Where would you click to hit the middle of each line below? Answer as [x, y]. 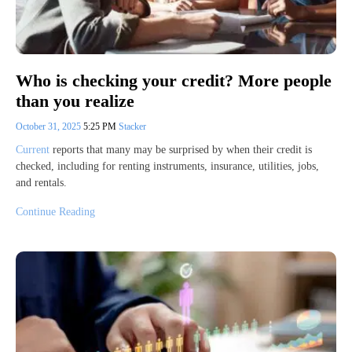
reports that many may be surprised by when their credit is [181, 150]
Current [33, 150]
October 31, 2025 [49, 127]
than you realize [75, 101]
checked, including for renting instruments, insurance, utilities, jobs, [167, 167]
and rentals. [41, 183]
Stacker [132, 127]
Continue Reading [55, 212]
